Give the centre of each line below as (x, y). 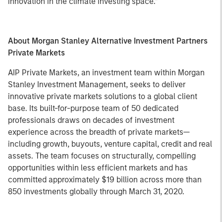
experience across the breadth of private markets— (99, 132)
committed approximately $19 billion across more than (105, 180)
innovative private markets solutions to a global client (103, 96)
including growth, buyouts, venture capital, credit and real (110, 144)
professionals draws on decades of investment (91, 120)
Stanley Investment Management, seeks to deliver (97, 84)
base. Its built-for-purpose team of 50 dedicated (93, 108)
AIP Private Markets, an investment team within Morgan (106, 73)
